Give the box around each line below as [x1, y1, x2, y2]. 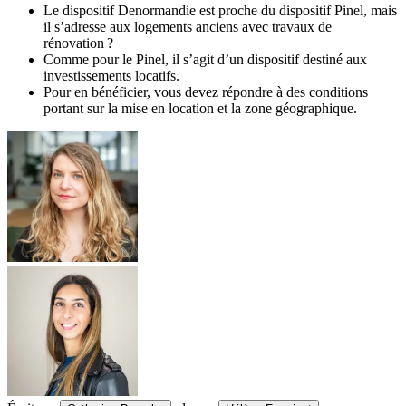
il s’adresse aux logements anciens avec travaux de [43, 19, 332, 34]
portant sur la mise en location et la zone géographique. [43, 101, 357, 116]
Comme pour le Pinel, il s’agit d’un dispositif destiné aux [43, 52, 367, 67]
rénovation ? [43, 35, 113, 51]
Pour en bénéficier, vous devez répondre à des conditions [43, 84, 368, 100]
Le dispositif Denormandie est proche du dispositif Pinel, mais [43, 3, 397, 18]
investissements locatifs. [43, 68, 179, 83]
